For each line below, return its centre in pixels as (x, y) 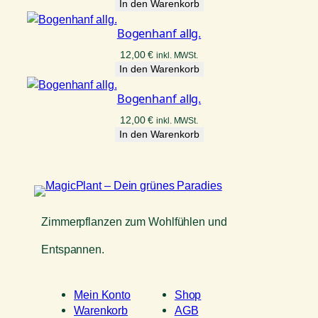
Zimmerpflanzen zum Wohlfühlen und (134, 222)
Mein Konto (103, 294)
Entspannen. (73, 250)
